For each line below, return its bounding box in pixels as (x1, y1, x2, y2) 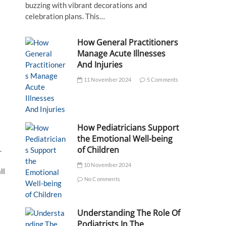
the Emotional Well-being (77, 133, 173, 145)
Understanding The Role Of (77, 207, 181, 219)
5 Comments (145, 76, 179, 83)
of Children (77, 144, 120, 156)
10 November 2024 (82, 161, 131, 168)
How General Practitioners (77, 37, 179, 48)
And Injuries (77, 59, 123, 71)
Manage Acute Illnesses (77, 48, 166, 60)
